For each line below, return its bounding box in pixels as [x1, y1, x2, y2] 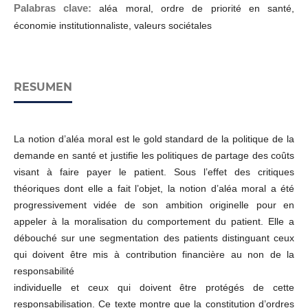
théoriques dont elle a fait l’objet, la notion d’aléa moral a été [13, 183, 295, 195]
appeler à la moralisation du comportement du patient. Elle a [13, 216, 295, 228]
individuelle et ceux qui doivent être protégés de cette [13, 282, 295, 294]
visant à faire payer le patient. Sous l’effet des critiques [13, 166, 295, 178]
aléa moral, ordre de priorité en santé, [99, 3, 295, 14]
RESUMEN [13, 80, 72, 94]
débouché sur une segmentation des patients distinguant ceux [13, 232, 295, 244]
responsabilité [13, 265, 74, 277]
